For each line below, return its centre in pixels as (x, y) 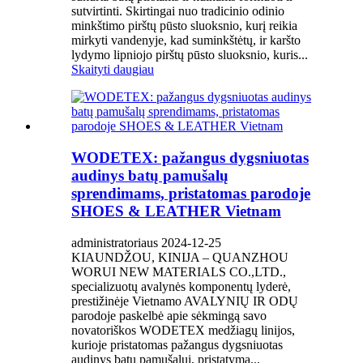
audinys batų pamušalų (150, 175)
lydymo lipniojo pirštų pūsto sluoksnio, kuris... (190, 55)
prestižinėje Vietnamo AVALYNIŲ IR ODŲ (185, 301)
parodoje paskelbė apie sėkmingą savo (169, 315)
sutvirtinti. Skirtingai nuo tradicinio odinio (178, 11)
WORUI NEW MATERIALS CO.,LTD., (179, 271)
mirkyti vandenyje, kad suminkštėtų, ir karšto (186, 41)
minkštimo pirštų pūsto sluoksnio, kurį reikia (184, 26)
